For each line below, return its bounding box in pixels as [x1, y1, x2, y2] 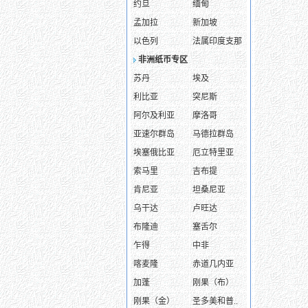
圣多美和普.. [192, 296, 238, 306]
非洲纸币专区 [138, 55, 188, 65]
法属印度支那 [192, 36, 242, 46]
